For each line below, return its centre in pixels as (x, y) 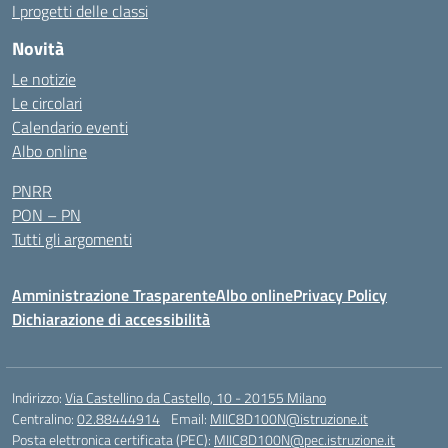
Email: (190, 418)
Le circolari (47, 103)
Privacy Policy (340, 295)
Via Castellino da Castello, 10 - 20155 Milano (195, 397)
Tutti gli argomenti (72, 239)
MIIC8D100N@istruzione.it (289, 418)
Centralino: (44, 418)
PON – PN (46, 215)
